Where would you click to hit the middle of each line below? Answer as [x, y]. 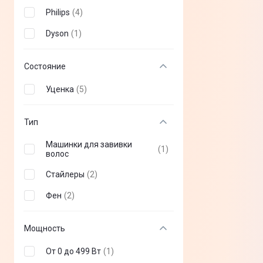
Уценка [60, 89]
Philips [58, 12]
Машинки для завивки [89, 144]
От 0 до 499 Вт [73, 251]
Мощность [45, 228]
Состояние [45, 66]
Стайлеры [65, 174]
